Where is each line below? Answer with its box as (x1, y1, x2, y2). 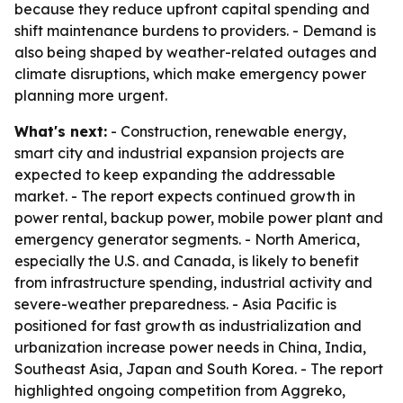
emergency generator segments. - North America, (14, 230, 360, 248)
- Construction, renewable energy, (107, 122, 346, 140)
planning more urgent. (14, 86, 167, 104)
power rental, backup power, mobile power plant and (14, 209, 383, 227)
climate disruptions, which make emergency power (14, 65, 366, 83)
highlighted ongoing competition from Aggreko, (14, 381, 345, 399)
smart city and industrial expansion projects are (14, 144, 345, 162)
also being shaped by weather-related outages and (14, 43, 377, 61)
